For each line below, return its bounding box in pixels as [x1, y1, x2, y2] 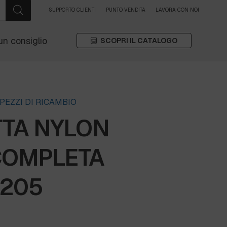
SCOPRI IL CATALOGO [100, 36, 177, 45]
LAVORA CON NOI [156, 7, 199, 13]
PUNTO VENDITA [106, 7, 145, 13]
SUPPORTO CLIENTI [49, 7, 96, 13]
